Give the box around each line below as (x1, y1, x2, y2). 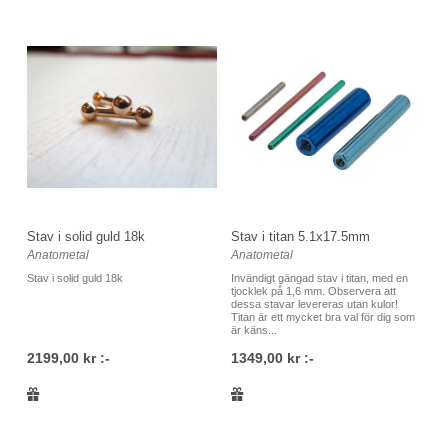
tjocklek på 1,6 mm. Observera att (231, 285, 396, 298)
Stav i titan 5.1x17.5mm (231, 229, 370, 245)
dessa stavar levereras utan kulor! (231, 298, 398, 311)
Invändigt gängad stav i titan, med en (231, 272, 408, 285)
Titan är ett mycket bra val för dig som (231, 311, 415, 324)
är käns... (231, 324, 277, 337)
